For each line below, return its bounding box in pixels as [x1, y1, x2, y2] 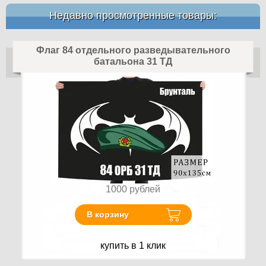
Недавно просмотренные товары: [49, 9, 217, 21]
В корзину [86, 210, 129, 220]
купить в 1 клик [100, 240, 166, 251]
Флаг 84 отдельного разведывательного [36, 45, 230, 55]
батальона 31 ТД [94, 56, 172, 66]
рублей [129, 183, 160, 194]
